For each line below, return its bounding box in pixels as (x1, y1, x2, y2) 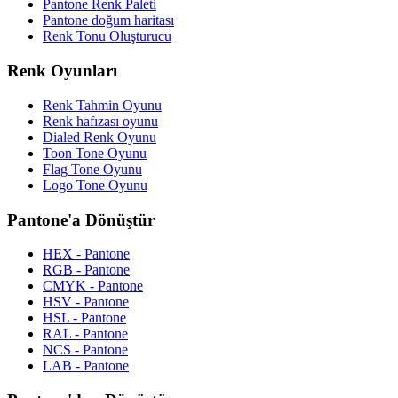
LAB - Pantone (43, 358, 129, 374)
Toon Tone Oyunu (43, 145, 147, 161)
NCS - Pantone (43, 342, 128, 358)
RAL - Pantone (43, 326, 128, 342)
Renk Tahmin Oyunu (43, 97, 162, 113)
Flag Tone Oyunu (43, 161, 142, 177)
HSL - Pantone (43, 310, 126, 326)
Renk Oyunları (7, 61, 117, 81)
